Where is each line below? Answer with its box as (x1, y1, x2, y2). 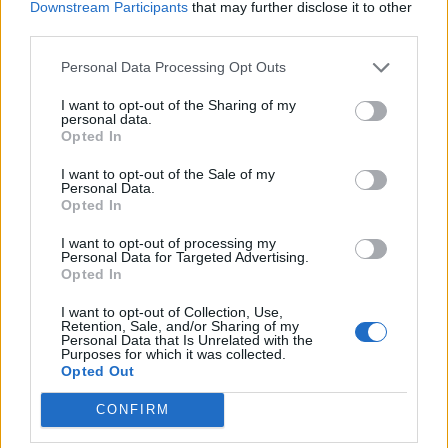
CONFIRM (95, 402, 170, 417)
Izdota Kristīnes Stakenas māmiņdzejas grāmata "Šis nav (12, 333, 409, 350)
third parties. (30, 19, 109, 36)
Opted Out (61, 362, 135, 379)
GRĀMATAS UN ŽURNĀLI (12, 315, 147, 328)
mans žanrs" (12, 353, 99, 370)
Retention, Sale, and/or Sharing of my (61, 317, 299, 334)
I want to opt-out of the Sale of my (61, 165, 275, 182)
